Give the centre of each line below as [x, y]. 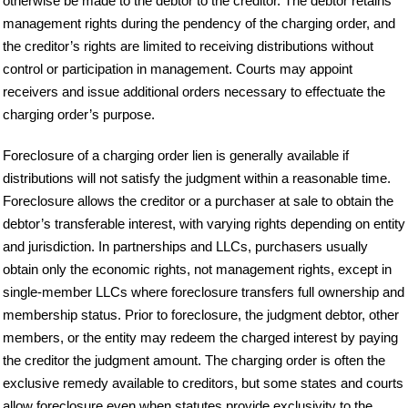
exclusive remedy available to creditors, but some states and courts [203, 382]
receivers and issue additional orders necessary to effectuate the [194, 91]
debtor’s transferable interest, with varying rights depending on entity [204, 223]
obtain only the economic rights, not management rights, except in [197, 269]
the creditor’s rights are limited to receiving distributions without [188, 46]
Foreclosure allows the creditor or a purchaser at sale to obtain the [198, 200]
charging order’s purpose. [79, 114]
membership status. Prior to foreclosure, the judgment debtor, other [201, 314]
